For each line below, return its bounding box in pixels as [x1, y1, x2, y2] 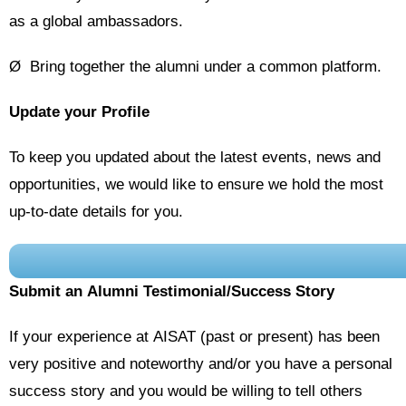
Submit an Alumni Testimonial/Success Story [9, 283, 334, 300]
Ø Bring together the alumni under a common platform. [9, 58, 382, 75]
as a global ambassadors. [9, 13, 183, 30]
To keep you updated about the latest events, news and [9, 149, 381, 166]
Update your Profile [9, 103, 150, 121]
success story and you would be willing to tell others [9, 382, 362, 400]
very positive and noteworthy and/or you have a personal [9, 355, 392, 372]
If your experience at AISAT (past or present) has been [9, 328, 380, 345]
